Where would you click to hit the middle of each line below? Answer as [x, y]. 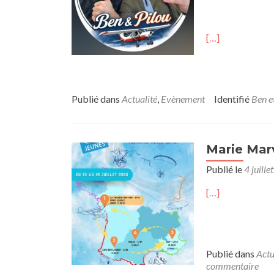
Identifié [233, 99]
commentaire [232, 266]
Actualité [139, 99]
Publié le [225, 169]
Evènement [183, 99]
